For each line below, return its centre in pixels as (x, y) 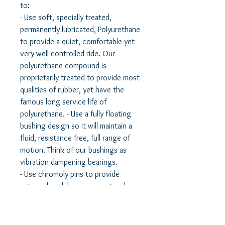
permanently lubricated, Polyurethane (80, 30)
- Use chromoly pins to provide (70, 174)
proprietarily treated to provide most (80, 78)
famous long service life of (63, 102)
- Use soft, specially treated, (66, 18)
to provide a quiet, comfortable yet (77, 42)
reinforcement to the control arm (74, 198)
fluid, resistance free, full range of (75, 138)
